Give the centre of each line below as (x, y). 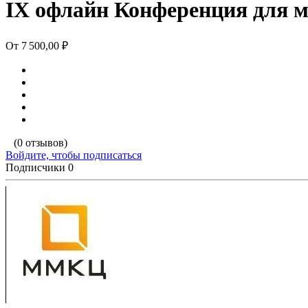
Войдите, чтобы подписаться (74, 155)
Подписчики (35, 167)
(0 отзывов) (41, 142)
